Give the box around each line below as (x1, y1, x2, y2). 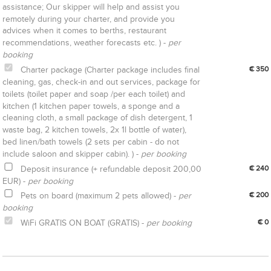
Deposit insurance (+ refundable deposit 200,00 (21, 163, 202, 174)
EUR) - (2, 175, 28, 186)
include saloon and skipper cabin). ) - (2, 148, 142, 159)
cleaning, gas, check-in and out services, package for (2, 76, 201, 87)
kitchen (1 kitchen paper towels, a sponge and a (2, 100, 180, 111)
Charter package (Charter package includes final (21, 64, 200, 75)
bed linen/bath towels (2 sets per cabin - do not (2, 136, 180, 147)
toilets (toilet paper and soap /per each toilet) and (2, 88, 186, 99)
